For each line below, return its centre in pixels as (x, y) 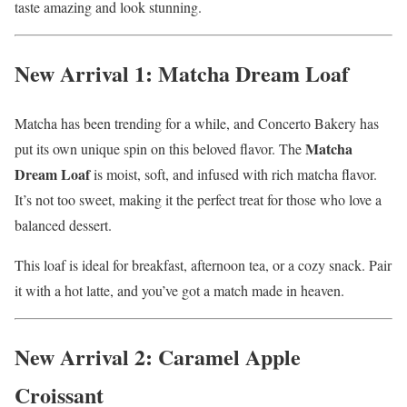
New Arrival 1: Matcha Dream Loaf (182, 74)
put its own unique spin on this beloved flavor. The (160, 149)
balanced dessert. (63, 225)
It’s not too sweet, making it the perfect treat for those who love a (198, 200)
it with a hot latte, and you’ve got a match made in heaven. (179, 291)
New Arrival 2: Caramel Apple (158, 357)
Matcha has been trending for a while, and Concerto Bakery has (197, 124)
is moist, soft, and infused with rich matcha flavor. (233, 174)
